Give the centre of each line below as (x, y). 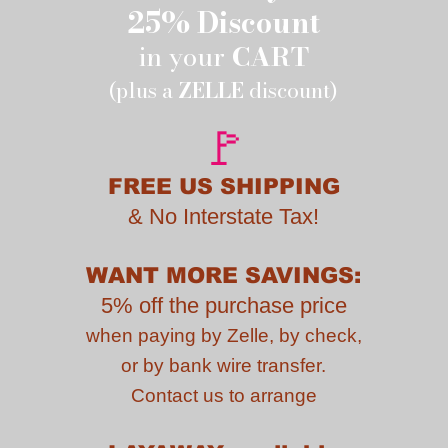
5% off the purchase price (223, 305)
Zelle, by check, (294, 335)
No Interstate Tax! (234, 216)
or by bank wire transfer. (223, 365)
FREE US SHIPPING (223, 186)
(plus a (143, 89)
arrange (283, 395)
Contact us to (190, 395)
